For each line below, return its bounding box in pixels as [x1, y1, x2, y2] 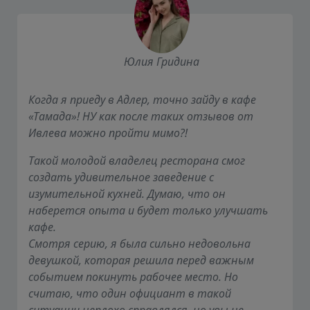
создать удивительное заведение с [28, 169, 214, 185]
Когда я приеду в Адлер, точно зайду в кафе [28, 91, 256, 107]
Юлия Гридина [124, 53, 199, 69]
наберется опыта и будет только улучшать [28, 202, 268, 218]
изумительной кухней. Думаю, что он [28, 185, 226, 201]
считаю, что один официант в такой [28, 285, 231, 301]
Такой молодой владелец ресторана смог [28, 152, 245, 168]
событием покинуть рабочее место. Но [28, 268, 238, 284]
